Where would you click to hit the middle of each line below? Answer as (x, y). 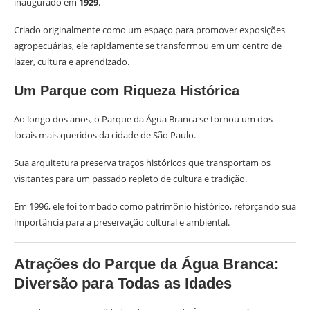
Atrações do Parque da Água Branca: (146, 264)
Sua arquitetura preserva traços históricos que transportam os (142, 163)
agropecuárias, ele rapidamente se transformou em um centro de (148, 46)
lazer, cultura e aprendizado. (72, 62)
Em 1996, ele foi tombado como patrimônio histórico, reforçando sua (155, 206)
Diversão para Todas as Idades (123, 283)
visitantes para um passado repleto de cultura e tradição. (130, 179)
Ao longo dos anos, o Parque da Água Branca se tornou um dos (143, 119)
